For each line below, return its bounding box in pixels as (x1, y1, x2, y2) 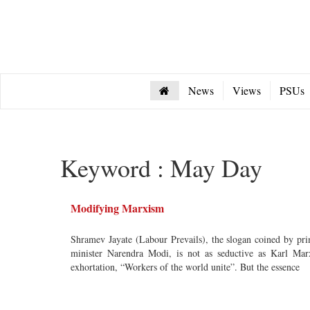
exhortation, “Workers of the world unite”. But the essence (71, 260, 300, 273)
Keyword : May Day (60, 151, 262, 184)
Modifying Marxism (71, 200, 164, 216)
